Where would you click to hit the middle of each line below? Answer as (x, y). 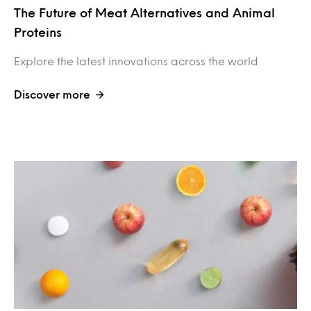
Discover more (52, 94)
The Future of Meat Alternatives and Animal (144, 12)
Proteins (38, 32)
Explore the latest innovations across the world (136, 60)
